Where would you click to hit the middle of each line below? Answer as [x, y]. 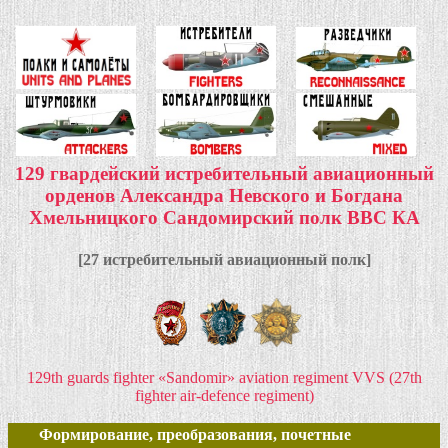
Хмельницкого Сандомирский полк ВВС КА [224, 218]
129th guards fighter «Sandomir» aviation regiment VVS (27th [224, 378]
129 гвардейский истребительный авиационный [224, 174]
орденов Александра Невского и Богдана [224, 196]
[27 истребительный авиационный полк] [224, 259]
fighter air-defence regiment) [224, 396]
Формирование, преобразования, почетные [195, 435]
